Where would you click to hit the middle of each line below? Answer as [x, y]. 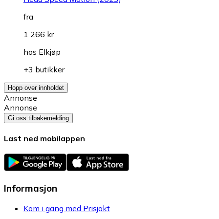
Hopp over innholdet [36, 88]
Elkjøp [50, 52]
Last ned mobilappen [44, 138]
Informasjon [31, 188]
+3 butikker [44, 69]
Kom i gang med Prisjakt [67, 208]
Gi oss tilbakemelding [38, 118]
